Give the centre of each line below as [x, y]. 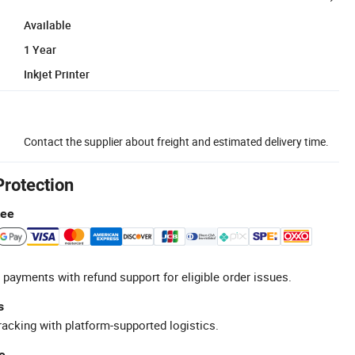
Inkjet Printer [57, 74]
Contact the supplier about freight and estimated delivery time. [176, 141]
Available [48, 25]
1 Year [40, 49]
